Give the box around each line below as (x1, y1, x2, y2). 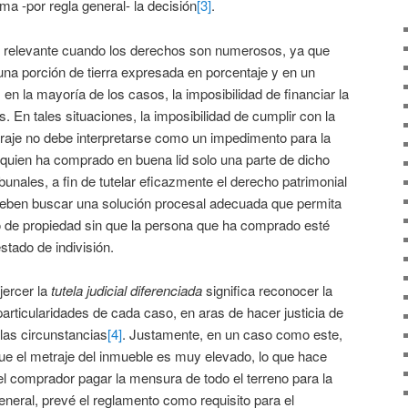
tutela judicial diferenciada (51, 280, 202, 301)
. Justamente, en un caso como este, (122, 324, 342, 344)
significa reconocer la (202, 280, 332, 301)
